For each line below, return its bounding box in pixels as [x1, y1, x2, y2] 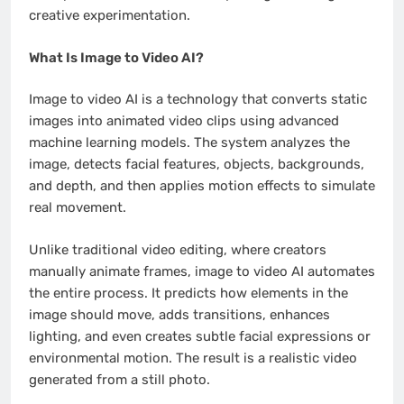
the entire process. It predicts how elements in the [29, 284, 348, 301]
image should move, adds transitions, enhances [29, 306, 330, 323]
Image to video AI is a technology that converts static [29, 91, 367, 108]
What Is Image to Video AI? [29, 49, 204, 66]
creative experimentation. [29, 7, 190, 24]
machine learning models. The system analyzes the [29, 134, 350, 151]
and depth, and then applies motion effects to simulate [29, 178, 375, 195]
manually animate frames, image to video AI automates [29, 262, 375, 280]
